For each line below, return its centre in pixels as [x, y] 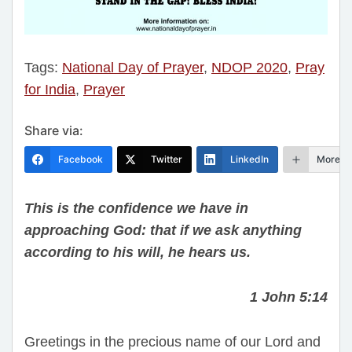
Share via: [54, 131]
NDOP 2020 [249, 68]
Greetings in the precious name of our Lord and [172, 341]
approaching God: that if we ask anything [163, 231]
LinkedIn [249, 159]
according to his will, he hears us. [137, 253]
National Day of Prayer [133, 68]
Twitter [167, 159]
